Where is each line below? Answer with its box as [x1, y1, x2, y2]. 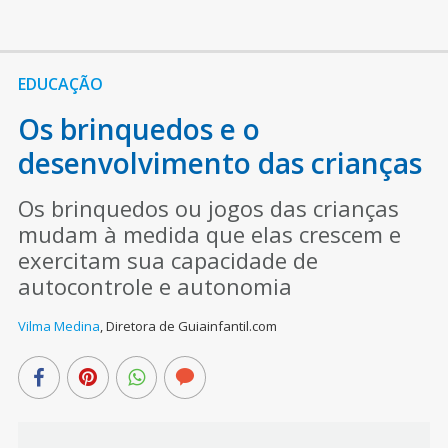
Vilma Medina [17, 317, 100, 336]
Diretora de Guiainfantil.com [105, 317, 277, 336]
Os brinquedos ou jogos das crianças [17, 193, 399, 224]
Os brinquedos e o [17, 110, 260, 149]
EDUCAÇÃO [17, 73, 103, 96]
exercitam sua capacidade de [17, 245, 318, 276]
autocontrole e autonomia [17, 271, 292, 302]
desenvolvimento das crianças [17, 144, 422, 183]
